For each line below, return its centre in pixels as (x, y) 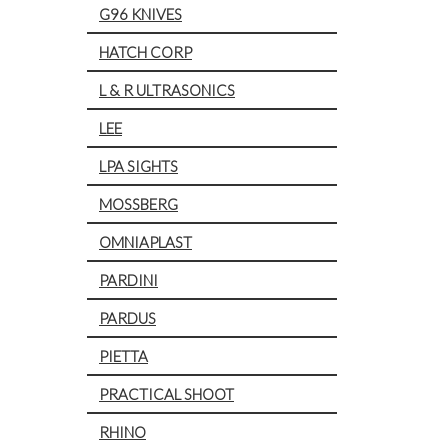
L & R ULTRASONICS (167, 89)
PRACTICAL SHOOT (166, 393)
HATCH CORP (145, 51)
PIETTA (123, 355)
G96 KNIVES (140, 13)
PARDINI (128, 279)
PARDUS (127, 317)
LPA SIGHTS (138, 165)
